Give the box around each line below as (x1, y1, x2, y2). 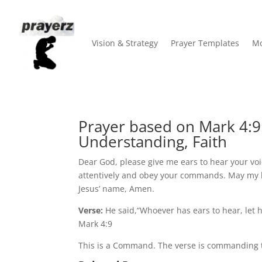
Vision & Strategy (92, 37, 158, 49)
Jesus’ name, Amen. (78, 182, 155, 194)
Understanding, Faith (78, 130, 227, 152)
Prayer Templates (171, 37, 239, 49)
